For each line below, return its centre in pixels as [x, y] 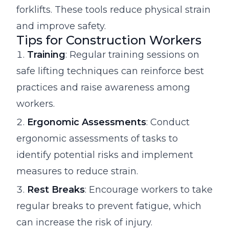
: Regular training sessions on [132, 54]
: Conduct [168, 122]
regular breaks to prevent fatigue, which [109, 206]
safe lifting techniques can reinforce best [110, 71]
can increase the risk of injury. [84, 222]
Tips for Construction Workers [109, 40]
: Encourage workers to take [149, 189]
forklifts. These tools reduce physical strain [113, 9]
